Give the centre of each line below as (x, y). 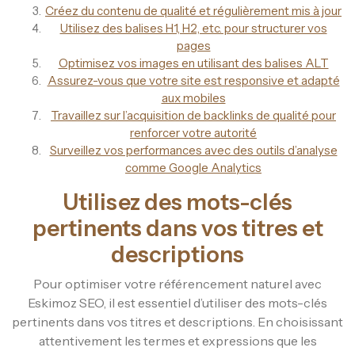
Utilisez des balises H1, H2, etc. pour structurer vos (193, 28)
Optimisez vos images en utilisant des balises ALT (193, 63)
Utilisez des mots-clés (177, 202)
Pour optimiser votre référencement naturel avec (177, 283)
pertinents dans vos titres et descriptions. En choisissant (177, 321)
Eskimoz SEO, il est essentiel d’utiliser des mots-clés (177, 302)
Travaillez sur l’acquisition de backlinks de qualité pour (193, 115)
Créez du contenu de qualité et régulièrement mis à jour (193, 10)
